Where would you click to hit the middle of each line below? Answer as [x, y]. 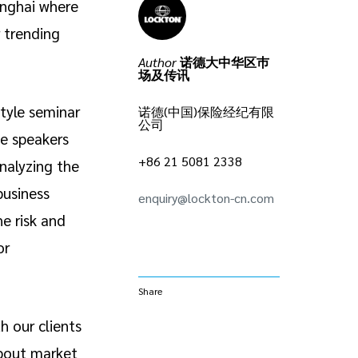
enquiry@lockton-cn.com [207, 198]
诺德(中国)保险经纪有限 [207, 112]
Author [158, 62]
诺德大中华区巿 [225, 62]
